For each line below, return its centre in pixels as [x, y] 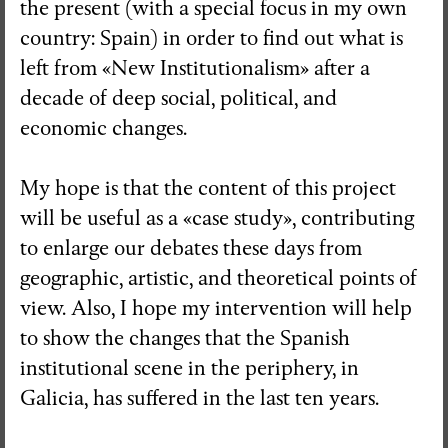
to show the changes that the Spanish [185, 338]
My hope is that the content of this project [208, 188]
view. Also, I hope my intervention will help [216, 308]
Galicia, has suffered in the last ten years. [199, 398]
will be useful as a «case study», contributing [217, 218]
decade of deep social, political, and [178, 98]
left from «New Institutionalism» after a [195, 68]
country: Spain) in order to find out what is [211, 38]
